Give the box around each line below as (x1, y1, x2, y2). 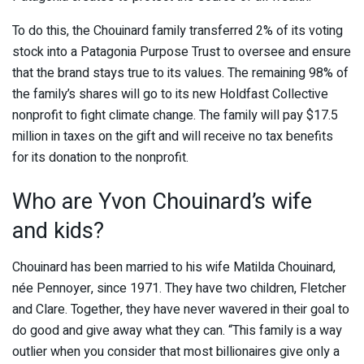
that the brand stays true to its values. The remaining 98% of (12, 63, 349, 84)
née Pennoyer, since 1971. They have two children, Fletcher (12, 278, 346, 298)
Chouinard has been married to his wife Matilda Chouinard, (12, 257, 336, 277)
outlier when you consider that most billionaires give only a (12, 341, 340, 362)
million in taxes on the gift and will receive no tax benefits (12, 127, 333, 147)
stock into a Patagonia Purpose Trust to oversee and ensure (12, 42, 351, 63)
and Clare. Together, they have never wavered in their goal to (12, 299, 349, 319)
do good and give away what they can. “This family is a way (12, 320, 342, 340)
